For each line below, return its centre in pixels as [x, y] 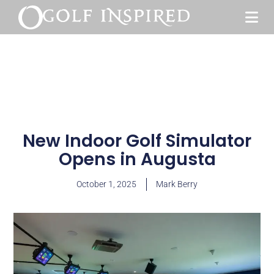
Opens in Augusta [137, 159]
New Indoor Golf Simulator [137, 141]
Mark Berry [177, 184]
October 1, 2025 [106, 184]
